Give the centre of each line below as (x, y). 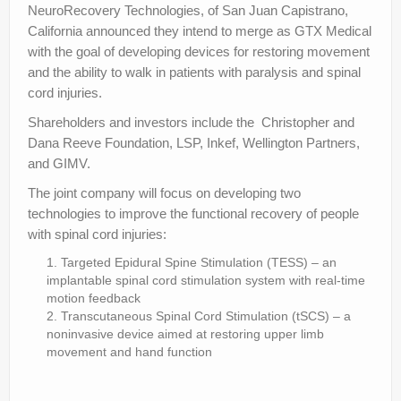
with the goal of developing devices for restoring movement (199, 51)
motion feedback (94, 298)
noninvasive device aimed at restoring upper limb (185, 333)
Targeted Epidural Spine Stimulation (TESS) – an (199, 262)
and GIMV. (59, 163)
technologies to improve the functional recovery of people (193, 213)
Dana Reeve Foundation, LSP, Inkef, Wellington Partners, (194, 142)
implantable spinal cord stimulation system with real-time (206, 280)
